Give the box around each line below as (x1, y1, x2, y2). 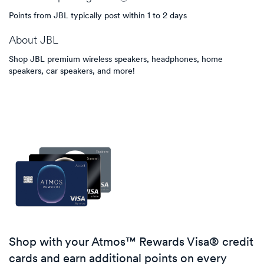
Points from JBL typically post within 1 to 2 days (9, 12, 187, 21)
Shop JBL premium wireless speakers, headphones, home (9, 55, 223, 65)
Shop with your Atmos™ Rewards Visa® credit (9, 236, 253, 249)
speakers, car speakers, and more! (9, 67, 135, 77)
